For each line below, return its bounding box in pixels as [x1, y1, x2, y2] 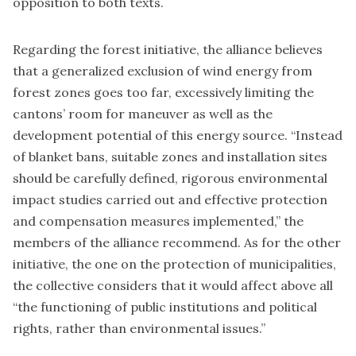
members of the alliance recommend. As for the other [13, 234, 341, 250]
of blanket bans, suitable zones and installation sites [13, 148, 327, 164]
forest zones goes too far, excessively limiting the [13, 83, 314, 100]
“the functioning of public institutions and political [13, 298, 317, 315]
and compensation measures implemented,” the [13, 212, 304, 229]
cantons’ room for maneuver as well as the [13, 105, 273, 122]
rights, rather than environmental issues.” [13, 319, 265, 336]
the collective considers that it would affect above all [13, 277, 333, 293]
